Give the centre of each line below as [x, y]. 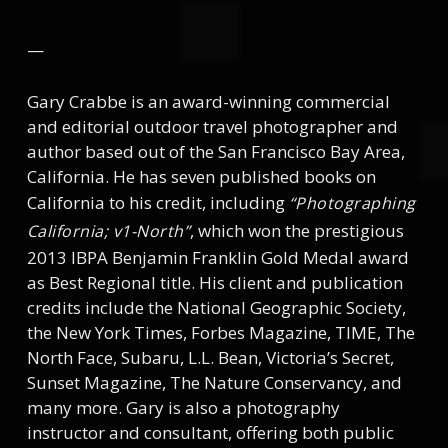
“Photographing [352, 202]
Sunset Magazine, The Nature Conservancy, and [214, 382]
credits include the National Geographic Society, [216, 307]
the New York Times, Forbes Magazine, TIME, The [220, 332]
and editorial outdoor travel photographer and [212, 126]
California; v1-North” [108, 230]
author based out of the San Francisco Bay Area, [215, 151]
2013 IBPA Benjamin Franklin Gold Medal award [217, 257]
